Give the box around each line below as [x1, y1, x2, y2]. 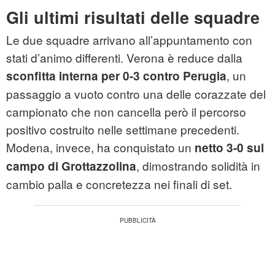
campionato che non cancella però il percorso [6, 103, 246, 120]
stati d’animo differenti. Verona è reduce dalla [6, 49, 242, 66]
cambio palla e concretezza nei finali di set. [6, 176, 232, 193]
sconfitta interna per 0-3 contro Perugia [6, 68, 227, 85]
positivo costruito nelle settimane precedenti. [6, 121, 239, 138]
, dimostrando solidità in [136, 157, 260, 174]
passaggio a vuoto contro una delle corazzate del [6, 85, 266, 103]
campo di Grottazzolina [6, 158, 136, 175]
